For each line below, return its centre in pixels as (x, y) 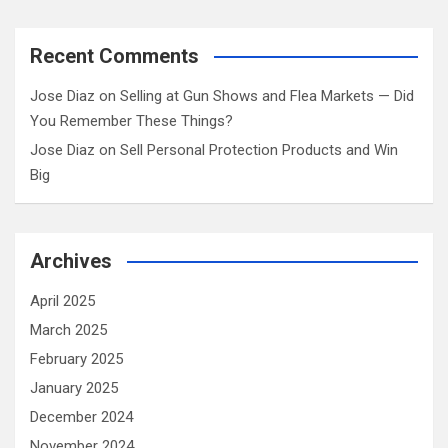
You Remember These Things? (131, 121)
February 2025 (76, 359)
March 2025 (68, 330)
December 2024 (81, 417)
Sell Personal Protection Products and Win (259, 150)
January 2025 (74, 388)
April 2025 (62, 301)
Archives (71, 261)
